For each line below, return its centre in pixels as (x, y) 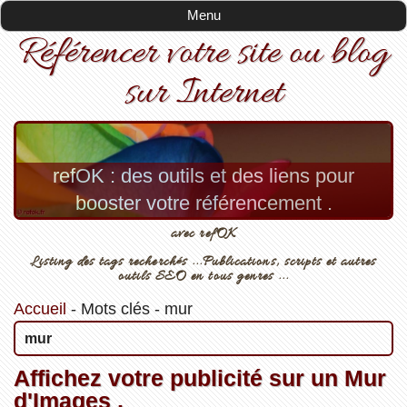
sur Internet (203, 94)
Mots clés (115, 308)
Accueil (40, 308)
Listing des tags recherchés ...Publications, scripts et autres (203, 262)
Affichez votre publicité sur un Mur (199, 377)
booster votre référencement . (203, 203)
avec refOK (203, 233)
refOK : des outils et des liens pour (203, 176)
